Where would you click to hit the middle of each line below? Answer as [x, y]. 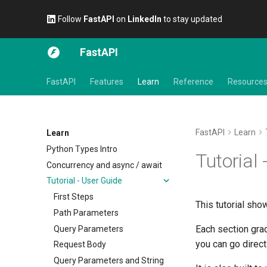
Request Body [80, 245]
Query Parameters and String [109, 260]
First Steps [74, 197]
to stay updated [192, 19]
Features [107, 82]
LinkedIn [144, 19]
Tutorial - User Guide [84, 181]
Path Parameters [86, 212]
